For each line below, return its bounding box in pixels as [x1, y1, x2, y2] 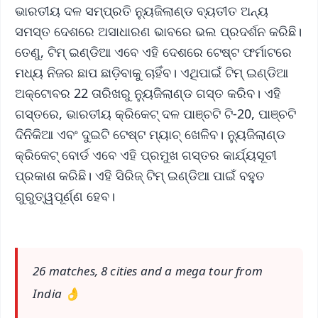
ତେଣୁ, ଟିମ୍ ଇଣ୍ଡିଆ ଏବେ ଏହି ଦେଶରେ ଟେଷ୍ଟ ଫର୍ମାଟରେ [15, 43, 292, 60]
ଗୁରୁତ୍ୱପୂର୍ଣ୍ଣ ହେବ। [15, 187, 115, 204]
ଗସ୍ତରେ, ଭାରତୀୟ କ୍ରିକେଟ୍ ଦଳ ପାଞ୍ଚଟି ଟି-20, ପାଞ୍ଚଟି [15, 104, 296, 122]
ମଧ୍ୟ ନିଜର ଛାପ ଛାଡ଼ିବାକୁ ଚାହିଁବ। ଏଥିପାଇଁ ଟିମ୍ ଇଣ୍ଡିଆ [15, 63, 288, 81]
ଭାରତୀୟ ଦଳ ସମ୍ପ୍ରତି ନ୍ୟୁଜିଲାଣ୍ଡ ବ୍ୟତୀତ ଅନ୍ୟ [15, 1, 268, 19]
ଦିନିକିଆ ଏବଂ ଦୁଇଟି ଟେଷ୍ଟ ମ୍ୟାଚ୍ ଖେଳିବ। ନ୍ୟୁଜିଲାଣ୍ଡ [15, 125, 285, 143]
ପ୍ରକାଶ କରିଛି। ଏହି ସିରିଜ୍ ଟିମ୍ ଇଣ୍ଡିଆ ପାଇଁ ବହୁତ [15, 166, 265, 184]
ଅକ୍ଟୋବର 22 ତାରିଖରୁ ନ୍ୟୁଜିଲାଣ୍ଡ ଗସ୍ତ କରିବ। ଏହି [15, 84, 281, 102]
